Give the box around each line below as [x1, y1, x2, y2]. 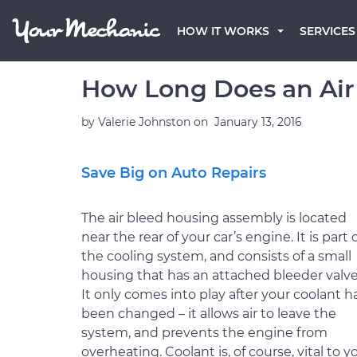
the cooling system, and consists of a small [81, 249, 351, 264]
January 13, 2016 [214, 115, 302, 129]
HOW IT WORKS [177, 24, 269, 38]
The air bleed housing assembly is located [81, 210, 347, 226]
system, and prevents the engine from [81, 325, 328, 340]
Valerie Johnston [98, 115, 194, 129]
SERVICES [300, 24, 355, 38]
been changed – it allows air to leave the [81, 306, 336, 321]
